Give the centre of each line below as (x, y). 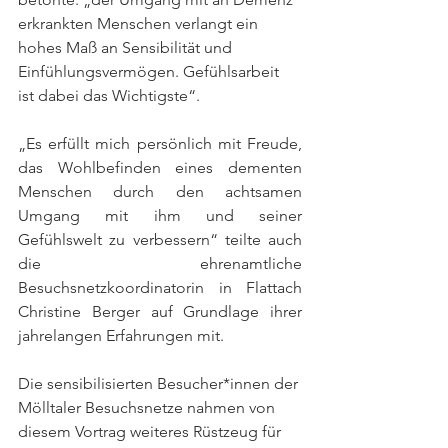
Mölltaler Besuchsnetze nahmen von (148, 407)
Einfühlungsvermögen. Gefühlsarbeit (150, 71)
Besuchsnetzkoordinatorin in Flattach (160, 287)
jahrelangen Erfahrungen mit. (123, 335)
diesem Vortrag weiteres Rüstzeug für (151, 431)
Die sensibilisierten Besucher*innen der (160, 383)
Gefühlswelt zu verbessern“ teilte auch (160, 239)
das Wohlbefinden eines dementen (160, 167)
